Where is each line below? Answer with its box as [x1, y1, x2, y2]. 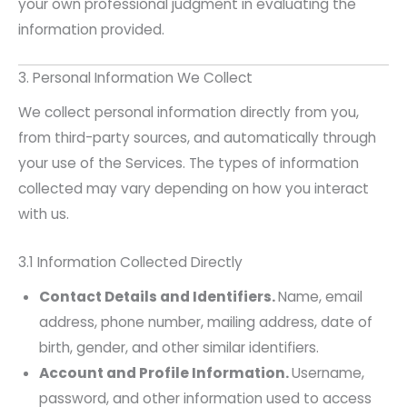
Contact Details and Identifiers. [39, 287, 279, 307]
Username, [292, 363, 365, 383]
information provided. [18, 19, 164, 39]
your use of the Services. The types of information [18, 154, 359, 174]
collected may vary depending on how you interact [18, 179, 369, 199]
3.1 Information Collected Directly [18, 253, 243, 273]
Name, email [278, 287, 363, 307]
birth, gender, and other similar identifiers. [39, 338, 320, 358]
